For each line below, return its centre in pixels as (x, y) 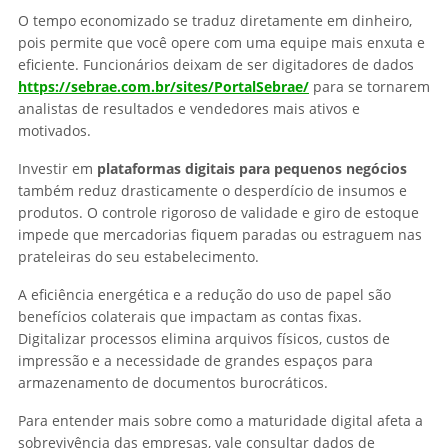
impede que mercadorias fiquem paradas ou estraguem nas (220, 234)
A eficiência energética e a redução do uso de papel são (204, 294)
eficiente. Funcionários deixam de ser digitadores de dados (216, 64)
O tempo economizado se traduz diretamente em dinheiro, (215, 20)
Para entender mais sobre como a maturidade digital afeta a (220, 420)
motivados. (54, 130)
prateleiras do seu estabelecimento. (138, 256)
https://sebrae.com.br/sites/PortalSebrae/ (163, 86)
